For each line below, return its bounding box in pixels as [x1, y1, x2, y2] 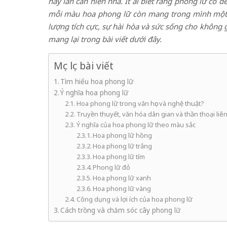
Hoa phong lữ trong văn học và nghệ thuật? [76, 99, 204, 108]
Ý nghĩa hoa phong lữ [60, 88, 129, 97]
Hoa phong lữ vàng [93, 184, 152, 193]
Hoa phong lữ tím [93, 152, 145, 161]
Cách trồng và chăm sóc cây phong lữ [60, 206, 181, 215]
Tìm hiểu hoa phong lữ [60, 77, 134, 86]
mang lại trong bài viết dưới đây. [48, 34, 162, 44]
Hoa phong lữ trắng [93, 141, 153, 150]
